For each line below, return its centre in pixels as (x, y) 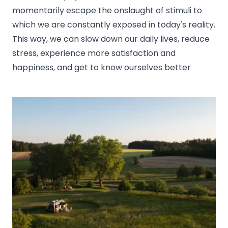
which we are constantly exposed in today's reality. (114, 24)
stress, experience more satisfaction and (94, 53)
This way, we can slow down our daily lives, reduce (111, 39)
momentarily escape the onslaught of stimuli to (107, 10)
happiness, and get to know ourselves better (102, 67)
